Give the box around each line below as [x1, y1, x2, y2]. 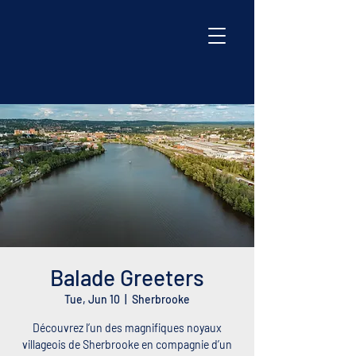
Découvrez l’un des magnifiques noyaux [33, 321, 222, 335]
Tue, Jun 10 [64, 292, 120, 306]
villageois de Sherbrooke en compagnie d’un [22, 338, 232, 351]
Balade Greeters [50, 264, 204, 291]
